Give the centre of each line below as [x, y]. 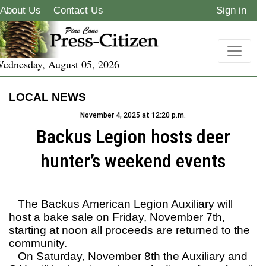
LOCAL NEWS [47, 97]
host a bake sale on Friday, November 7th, [117, 217]
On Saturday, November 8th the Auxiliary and [128, 256]
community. [38, 243]
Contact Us [78, 10]
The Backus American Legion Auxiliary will [121, 204]
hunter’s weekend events [133, 161]
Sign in [231, 10]
